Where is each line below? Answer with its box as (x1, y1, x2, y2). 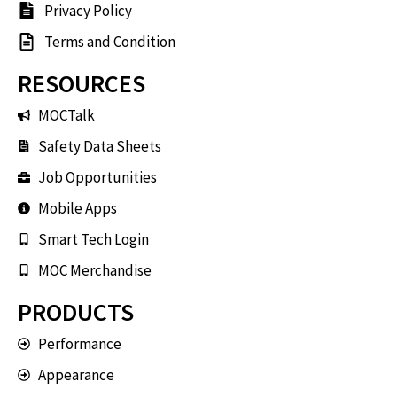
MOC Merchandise (37, 260, 152, 280)
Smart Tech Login (37, 229, 149, 249)
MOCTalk (37, 105, 95, 125)
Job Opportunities (37, 167, 157, 187)
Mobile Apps (37, 198, 117, 218)
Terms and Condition (44, 31, 175, 51)
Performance (37, 333, 121, 354)
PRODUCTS (18, 295, 134, 328)
